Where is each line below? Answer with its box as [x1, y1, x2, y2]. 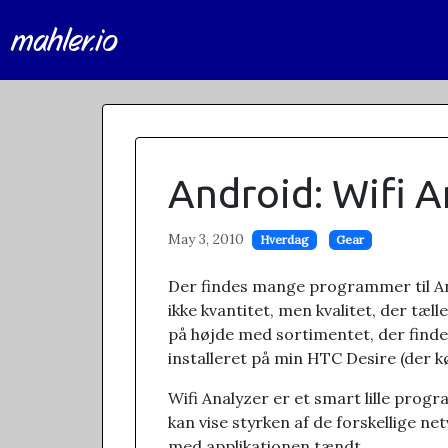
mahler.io [12, 19, 118, 61]
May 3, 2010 [168, 230, 244, 248]
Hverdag [259, 232, 309, 247]
